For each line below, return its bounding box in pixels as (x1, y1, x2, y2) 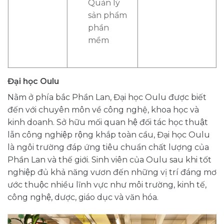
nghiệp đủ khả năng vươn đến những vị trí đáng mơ (7, 167, 216, 177)
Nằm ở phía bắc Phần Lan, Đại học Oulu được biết (7, 92, 206, 102)
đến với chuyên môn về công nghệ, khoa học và (7, 104, 199, 114)
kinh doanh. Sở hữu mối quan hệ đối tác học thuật (7, 117, 208, 127)
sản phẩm (87, 10, 127, 20)
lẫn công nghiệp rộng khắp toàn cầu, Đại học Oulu (7, 129, 210, 139)
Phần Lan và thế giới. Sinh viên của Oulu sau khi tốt (7, 154, 211, 164)
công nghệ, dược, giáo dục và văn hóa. (7, 192, 158, 202)
